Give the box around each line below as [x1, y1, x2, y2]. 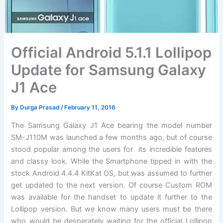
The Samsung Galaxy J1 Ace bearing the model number [11, 120, 212, 130]
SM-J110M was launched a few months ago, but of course [11, 132, 212, 142]
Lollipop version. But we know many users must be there [11, 204, 212, 214]
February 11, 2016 [64, 104, 116, 111]
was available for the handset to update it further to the [11, 192, 212, 202]
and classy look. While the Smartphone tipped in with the [11, 156, 212, 166]
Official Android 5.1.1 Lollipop [11, 44, 212, 62]
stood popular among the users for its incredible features [11, 144, 212, 154]
